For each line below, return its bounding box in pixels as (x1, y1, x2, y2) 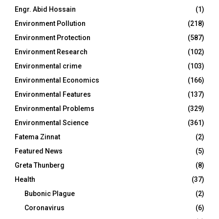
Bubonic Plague (24, 190, 75, 197)
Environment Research (15, 48, 88, 56)
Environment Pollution (15, 20, 86, 27)
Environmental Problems (15, 105, 94, 112)
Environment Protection (15, 34, 90, 42)
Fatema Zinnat (15, 133, 60, 141)
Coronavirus (24, 204, 65, 212)
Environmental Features (15, 90, 91, 98)
